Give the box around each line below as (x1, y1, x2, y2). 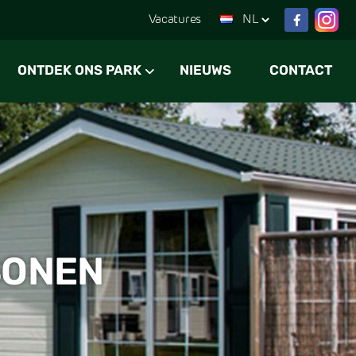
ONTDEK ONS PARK (17, 64, 141, 78)
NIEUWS (180, 64, 231, 78)
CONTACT (269, 64, 332, 78)
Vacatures (148, 14, 201, 26)
